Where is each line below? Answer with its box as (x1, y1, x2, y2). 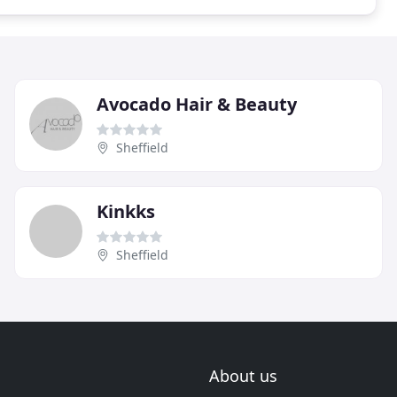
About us (209, 365, 277, 386)
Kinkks (97, 198, 155, 223)
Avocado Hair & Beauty (97, 91, 297, 116)
